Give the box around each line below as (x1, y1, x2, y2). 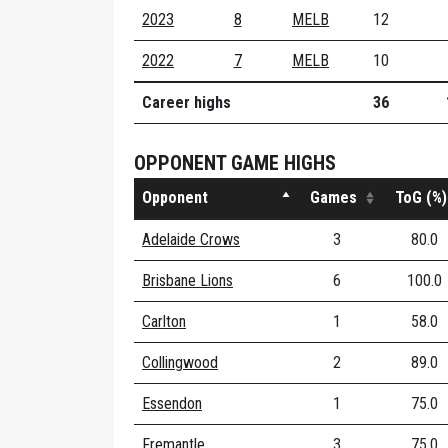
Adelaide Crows (142, 230, 240, 249)
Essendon (142, 394, 202, 413)
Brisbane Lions (142, 271, 233, 290)
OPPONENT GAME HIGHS (134, 151, 336, 175)
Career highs (142, 93, 231, 112)
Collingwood (142, 353, 218, 372)
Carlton (142, 312, 186, 331)
